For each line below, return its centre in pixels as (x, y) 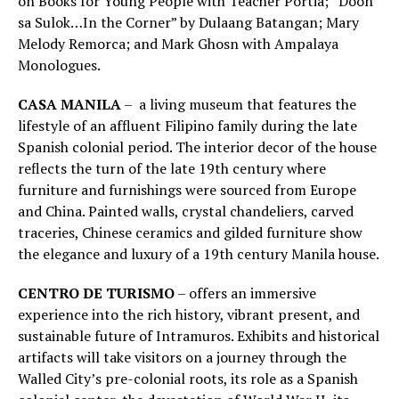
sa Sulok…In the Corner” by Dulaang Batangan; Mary (188, 23)
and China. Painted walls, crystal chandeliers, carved (186, 212)
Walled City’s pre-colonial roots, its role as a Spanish (188, 379)
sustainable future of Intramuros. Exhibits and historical (199, 336)
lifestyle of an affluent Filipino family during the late (187, 126)
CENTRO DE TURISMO (96, 293)
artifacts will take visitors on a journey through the (182, 358)
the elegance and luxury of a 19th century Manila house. (199, 254)
